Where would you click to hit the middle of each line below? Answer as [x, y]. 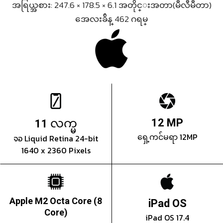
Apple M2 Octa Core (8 [56, 201]
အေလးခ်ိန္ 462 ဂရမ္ [111, 19]
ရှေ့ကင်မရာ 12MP [167, 137]
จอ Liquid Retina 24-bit [56, 139]
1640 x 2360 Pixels [56, 151]
